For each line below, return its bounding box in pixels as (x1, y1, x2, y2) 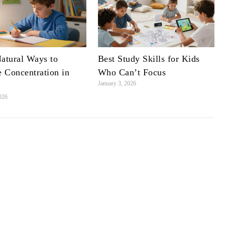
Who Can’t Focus (97, 67, 166, 78)
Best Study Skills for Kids (97, 54, 200, 64)
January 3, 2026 (97, 80, 136, 87)
